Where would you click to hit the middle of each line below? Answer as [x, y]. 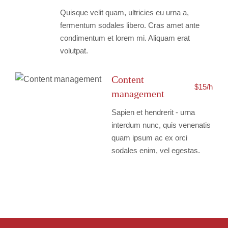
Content [128, 79]
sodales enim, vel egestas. [156, 150]
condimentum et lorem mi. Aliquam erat [125, 38]
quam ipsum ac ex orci [149, 138]
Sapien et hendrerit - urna [153, 112]
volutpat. [74, 51]
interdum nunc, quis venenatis [161, 125]
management [138, 94]
